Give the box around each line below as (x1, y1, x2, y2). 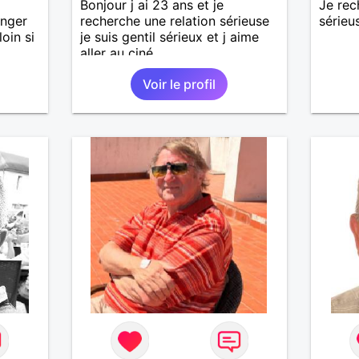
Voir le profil (143, 75, 216, 92)
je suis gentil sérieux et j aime (79, 28, 259, 45)
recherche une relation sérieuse (79, 12, 269, 29)
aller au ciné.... (79, 44, 166, 61)
